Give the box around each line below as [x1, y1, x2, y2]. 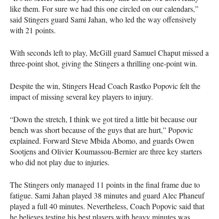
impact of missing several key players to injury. [10, 91, 153, 102]
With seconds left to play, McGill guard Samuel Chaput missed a [10, 47, 209, 58]
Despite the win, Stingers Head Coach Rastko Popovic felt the [10, 81, 200, 91]
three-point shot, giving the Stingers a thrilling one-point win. [10, 58, 197, 69]
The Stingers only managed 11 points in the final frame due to [10, 179, 200, 190]
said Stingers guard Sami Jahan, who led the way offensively [10, 14, 197, 25]
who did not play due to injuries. [10, 157, 109, 168]
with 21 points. [10, 25, 56, 36]
